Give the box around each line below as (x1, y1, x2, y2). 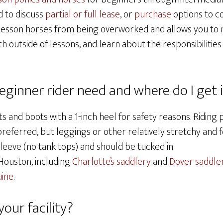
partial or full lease (45, 6, 120, 23)
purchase (134, 6, 173, 23)
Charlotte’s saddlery (72, 153, 151, 170)
